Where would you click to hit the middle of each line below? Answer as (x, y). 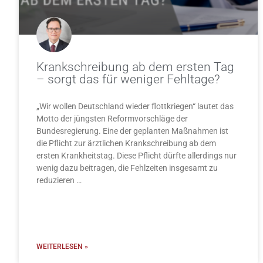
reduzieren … (59, 181)
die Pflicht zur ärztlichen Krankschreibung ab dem (126, 144)
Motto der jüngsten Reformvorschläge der (112, 119)
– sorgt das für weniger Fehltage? (128, 80)
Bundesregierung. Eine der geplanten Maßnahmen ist (132, 131)
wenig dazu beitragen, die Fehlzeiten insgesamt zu (127, 168)
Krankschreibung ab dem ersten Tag (135, 67)
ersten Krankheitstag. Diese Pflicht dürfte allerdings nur (136, 156)
